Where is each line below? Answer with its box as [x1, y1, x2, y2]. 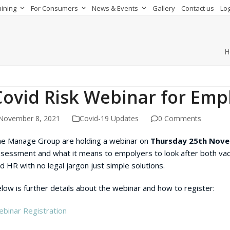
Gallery [152, 4, 175, 13]
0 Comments [158, 113, 202, 123]
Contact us [181, 4, 214, 13]
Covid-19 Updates [80, 113, 139, 123]
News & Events [92, 4, 140, 13]
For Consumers [30, 4, 80, 13]
